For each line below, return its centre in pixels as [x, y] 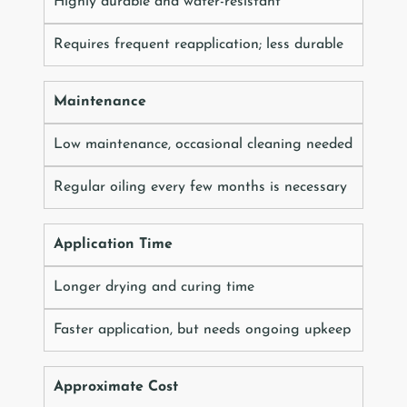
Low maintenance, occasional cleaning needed [203, 145]
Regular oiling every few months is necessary [200, 188]
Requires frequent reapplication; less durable [199, 45]
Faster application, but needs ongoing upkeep [202, 330]
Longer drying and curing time [154, 288]
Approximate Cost [116, 387]
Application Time [113, 245]
